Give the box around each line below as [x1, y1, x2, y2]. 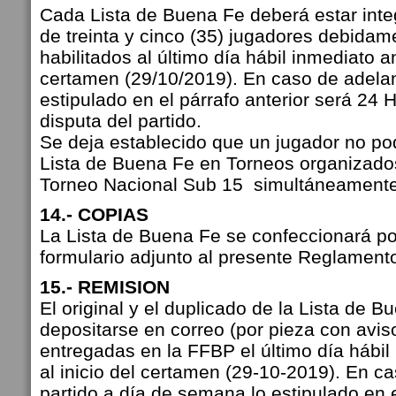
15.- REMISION [40, 277, 170, 297]
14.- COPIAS [40, 204, 148, 225]
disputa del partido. [40, 110, 202, 131]
